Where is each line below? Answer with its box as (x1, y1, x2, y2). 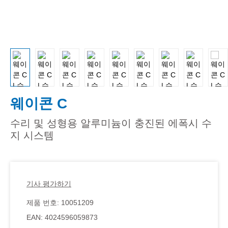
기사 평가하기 (26, 179, 71, 188)
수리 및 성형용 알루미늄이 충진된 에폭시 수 (10, 117, 212, 129)
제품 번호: (26, 198, 61, 207)
